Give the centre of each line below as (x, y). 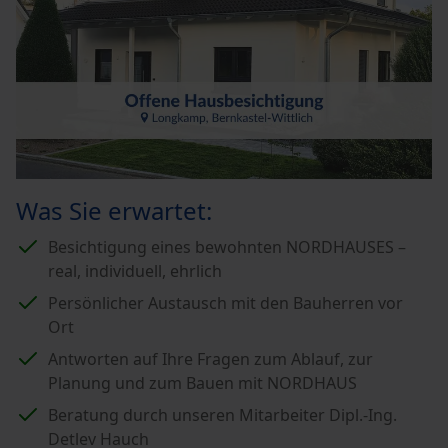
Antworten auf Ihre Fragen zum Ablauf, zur (210, 358)
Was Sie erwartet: (114, 210)
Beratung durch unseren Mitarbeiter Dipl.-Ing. (222, 414)
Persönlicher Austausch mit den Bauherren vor (225, 302)
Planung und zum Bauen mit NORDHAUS (202, 382)
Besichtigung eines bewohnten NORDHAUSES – (227, 246)
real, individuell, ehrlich (135, 270)
